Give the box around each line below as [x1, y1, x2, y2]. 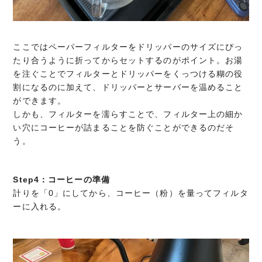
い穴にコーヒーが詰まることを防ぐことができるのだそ [13, 123, 235, 133]
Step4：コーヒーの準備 [13, 175, 110, 185]
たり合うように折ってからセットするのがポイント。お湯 [13, 56, 243, 65]
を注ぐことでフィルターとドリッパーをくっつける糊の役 [13, 69, 243, 79]
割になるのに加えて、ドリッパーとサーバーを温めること [13, 82, 243, 92]
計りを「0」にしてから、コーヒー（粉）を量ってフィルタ [13, 188, 249, 198]
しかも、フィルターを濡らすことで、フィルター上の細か [13, 109, 243, 119]
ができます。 [13, 96, 67, 106]
